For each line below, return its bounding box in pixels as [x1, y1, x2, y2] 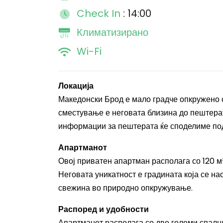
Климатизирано [77, 25, 148, 39]
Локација [58, 80, 94, 92]
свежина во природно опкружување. [58, 182, 193, 194]
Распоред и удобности [58, 204, 149, 215]
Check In [77, 6, 123, 20]
